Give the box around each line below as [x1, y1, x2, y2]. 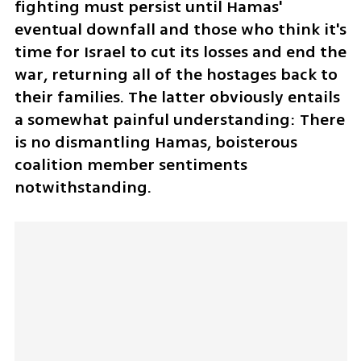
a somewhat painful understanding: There [14, 107, 345, 131]
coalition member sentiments [14, 152, 247, 176]
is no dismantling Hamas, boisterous [14, 130, 297, 154]
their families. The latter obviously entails [14, 85, 340, 109]
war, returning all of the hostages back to [14, 62, 338, 86]
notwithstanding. [14, 175, 151, 199]
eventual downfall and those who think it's [14, 17, 346, 41]
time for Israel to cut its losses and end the [14, 39, 346, 64]
